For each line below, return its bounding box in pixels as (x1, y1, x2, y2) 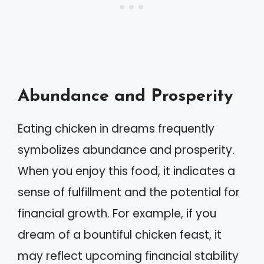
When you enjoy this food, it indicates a (18, 163, 235, 179)
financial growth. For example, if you (18, 206, 216, 222)
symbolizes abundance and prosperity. (18, 142, 235, 158)
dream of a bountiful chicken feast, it (18, 227, 222, 243)
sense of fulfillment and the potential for (18, 184, 240, 200)
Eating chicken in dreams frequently (18, 121, 214, 137)
